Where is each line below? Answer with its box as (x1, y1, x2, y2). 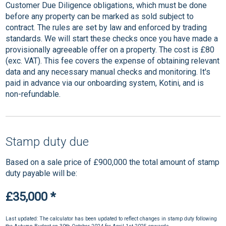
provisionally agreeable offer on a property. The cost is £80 (6, 45, 215, 55)
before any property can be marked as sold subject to (6, 12, 194, 22)
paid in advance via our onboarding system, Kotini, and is (6, 78, 204, 88)
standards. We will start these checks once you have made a (6, 34, 218, 44)
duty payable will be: (6, 168, 78, 179)
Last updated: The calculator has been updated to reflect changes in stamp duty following (6, 215, 217, 222)
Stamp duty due (6, 135, 89, 149)
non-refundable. (6, 89, 61, 99)
